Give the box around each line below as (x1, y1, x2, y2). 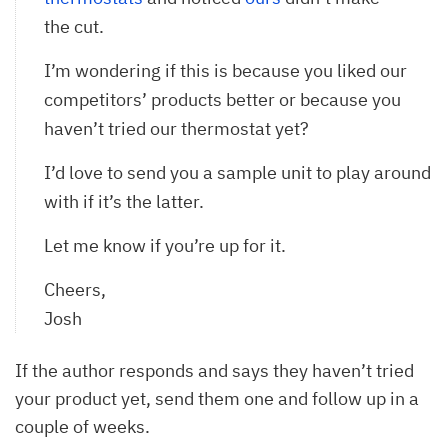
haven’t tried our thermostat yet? (44, 116, 313, 140)
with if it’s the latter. (44, 189, 204, 213)
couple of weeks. (15, 414, 154, 438)
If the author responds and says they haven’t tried (15, 358, 414, 382)
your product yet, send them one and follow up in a (15, 386, 419, 410)
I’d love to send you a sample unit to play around (44, 160, 431, 184)
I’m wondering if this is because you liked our (44, 58, 407, 82)
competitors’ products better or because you (44, 87, 401, 111)
